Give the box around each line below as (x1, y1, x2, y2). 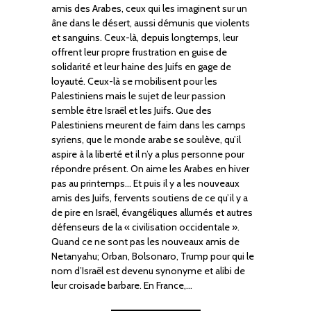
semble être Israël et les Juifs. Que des (51, 103, 212, 117)
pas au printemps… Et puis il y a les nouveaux (51, 176, 239, 190)
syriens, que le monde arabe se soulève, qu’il (51, 133, 241, 146)
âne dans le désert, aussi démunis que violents (51, 16, 250, 29)
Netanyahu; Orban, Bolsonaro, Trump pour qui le (51, 249, 254, 262)
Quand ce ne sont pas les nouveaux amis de (51, 235, 239, 248)
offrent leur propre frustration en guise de (51, 45, 227, 58)
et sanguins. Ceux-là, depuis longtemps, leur (51, 31, 238, 44)
